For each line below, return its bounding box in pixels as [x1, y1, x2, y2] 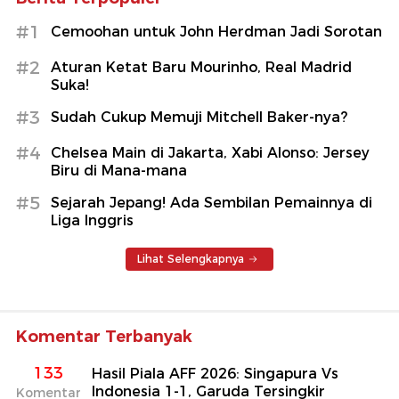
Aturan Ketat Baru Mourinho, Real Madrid [51, 58, 352, 76]
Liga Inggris [51, 211, 134, 229]
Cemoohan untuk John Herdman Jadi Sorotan [51, 22, 382, 40]
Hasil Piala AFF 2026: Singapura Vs [92, 364, 338, 382]
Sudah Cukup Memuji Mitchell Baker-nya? [51, 108, 347, 126]
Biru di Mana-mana [51, 161, 187, 179]
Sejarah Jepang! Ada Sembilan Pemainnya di [51, 193, 372, 211]
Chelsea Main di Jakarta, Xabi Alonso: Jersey [51, 143, 370, 161]
